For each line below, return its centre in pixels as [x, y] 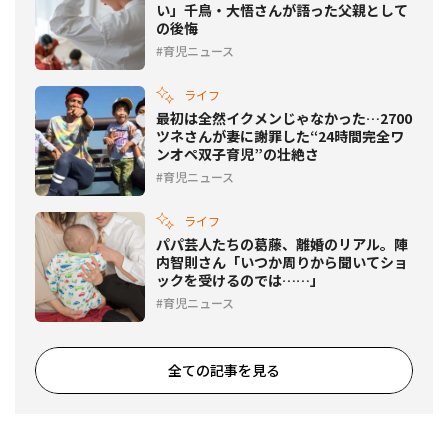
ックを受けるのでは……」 [240, 279]
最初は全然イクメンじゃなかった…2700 [284, 117]
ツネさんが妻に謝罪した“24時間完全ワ [280, 135]
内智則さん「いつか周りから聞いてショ [282, 261]
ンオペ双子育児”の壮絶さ [237, 153]
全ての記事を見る [224, 369]
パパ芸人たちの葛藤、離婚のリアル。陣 [282, 243]
